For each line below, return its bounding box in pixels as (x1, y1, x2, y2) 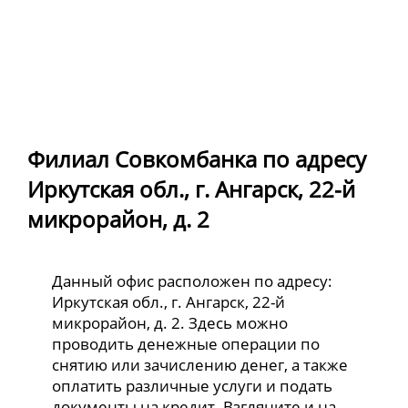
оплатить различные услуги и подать (52, 375, 333, 397)
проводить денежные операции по (52, 333, 321, 355)
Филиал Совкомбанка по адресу (27, 143, 366, 174)
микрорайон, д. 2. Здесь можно (52, 312, 289, 334)
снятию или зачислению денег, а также (52, 354, 349, 376)
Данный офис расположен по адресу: (52, 270, 333, 292)
